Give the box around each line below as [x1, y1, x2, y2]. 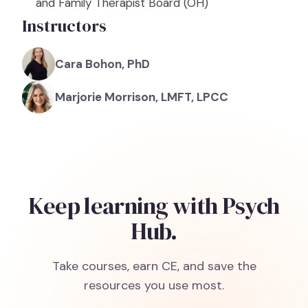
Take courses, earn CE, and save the [52, 258, 256, 274]
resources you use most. [84, 277, 224, 294]
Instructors [22, 14, 107, 37]
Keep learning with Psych [28, 190, 280, 221]
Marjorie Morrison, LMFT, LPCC [55, 89, 228, 104]
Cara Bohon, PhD [55, 56, 150, 71]
